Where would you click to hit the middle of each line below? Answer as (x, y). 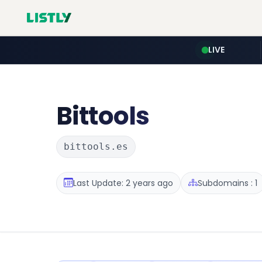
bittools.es (96, 146)
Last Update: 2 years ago (123, 183)
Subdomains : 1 (227, 183)
